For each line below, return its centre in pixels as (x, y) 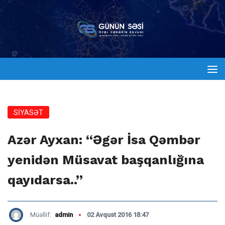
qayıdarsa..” (45, 180)
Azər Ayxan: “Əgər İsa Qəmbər (104, 140)
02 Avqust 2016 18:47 (118, 215)
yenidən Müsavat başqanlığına (106, 160)
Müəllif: (41, 215)
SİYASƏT (28, 113)
